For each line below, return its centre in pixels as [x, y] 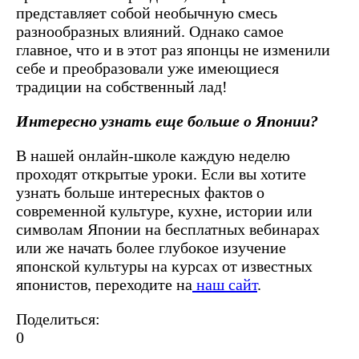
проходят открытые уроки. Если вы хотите [161, 173]
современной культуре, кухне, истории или [164, 210]
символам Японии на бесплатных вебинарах [168, 229]
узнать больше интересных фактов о [140, 192]
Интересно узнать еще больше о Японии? [169, 121]
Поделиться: [58, 319]
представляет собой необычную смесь [147, 12]
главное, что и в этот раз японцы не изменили [173, 49]
